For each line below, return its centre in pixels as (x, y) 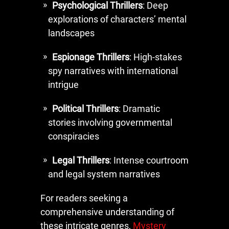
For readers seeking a (84, 198)
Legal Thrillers (81, 160)
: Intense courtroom (149, 160)
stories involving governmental (110, 122)
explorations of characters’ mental (117, 19)
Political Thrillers (85, 108)
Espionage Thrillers (91, 57)
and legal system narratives (104, 174)
